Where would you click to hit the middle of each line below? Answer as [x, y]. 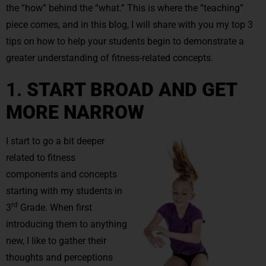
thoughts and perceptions [59, 257]
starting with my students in [64, 191]
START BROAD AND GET [132, 89]
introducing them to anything [66, 224]
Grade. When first [55, 207]
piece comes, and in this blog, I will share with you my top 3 [129, 24]
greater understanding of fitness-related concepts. [110, 58]
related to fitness [41, 157]
